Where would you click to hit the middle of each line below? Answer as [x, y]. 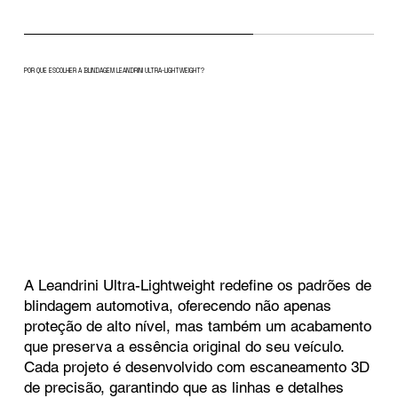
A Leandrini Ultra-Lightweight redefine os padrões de [198, 286]
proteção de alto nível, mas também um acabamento [198, 326]
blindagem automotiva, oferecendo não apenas [178, 306]
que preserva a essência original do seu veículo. [184, 347]
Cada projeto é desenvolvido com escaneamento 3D [197, 367]
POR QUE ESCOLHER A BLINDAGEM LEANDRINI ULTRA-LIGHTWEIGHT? [114, 70]
